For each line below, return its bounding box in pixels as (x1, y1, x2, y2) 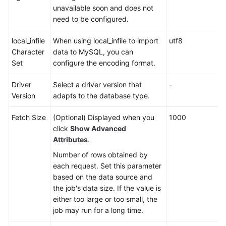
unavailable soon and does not (53, 4, 153, 12)
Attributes (53, 135, 88, 144)
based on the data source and (53, 173, 152, 181)
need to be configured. (53, 15, 129, 23)
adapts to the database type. (53, 91, 150, 100)
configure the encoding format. (53, 59, 155, 67)
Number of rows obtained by (53, 150, 148, 159)
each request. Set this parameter (53, 161, 161, 170)
